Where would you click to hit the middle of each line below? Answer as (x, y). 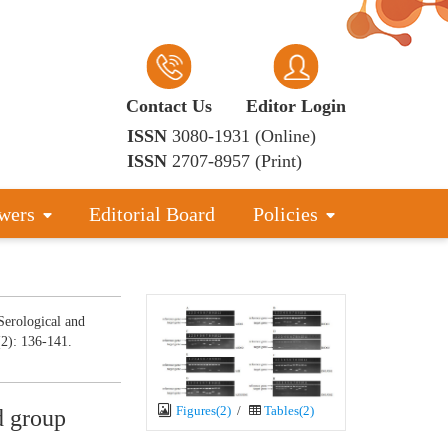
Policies (285, 214)
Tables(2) (288, 410)
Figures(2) (202, 410)
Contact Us (169, 106)
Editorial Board (152, 214)
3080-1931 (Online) (244, 136)
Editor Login (296, 106)
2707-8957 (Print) (237, 161)
